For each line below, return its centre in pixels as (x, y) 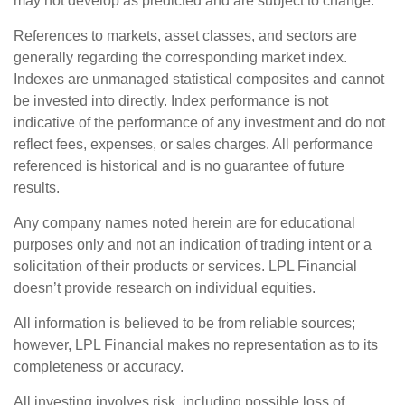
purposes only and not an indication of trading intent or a (193, 244)
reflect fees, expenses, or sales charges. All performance (193, 144)
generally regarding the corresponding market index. (180, 57)
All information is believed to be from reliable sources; (184, 323)
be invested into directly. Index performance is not (171, 100)
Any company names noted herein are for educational (184, 222)
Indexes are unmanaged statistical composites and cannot (199, 79)
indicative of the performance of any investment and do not (199, 122)
